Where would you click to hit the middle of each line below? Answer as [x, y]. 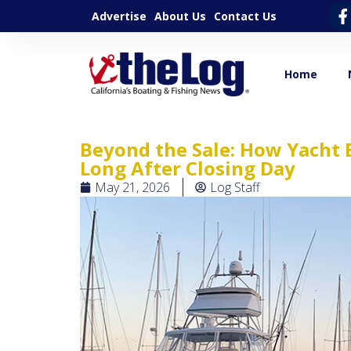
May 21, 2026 [132, 187]
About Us [180, 16]
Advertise [119, 16]
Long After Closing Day [188, 168]
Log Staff [235, 187]
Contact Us [245, 16]
